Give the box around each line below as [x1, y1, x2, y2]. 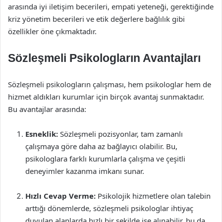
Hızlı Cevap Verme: [25, 191, 96, 201]
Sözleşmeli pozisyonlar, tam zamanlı [58, 129, 183, 139]
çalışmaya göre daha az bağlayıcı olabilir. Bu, [25, 141, 177, 151]
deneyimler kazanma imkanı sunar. [25, 166, 144, 176]
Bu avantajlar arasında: [8, 104, 86, 114]
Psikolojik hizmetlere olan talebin [96, 191, 211, 201]
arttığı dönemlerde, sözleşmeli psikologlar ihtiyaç [25, 203, 193, 213]
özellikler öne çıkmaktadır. [8, 26, 97, 36]
